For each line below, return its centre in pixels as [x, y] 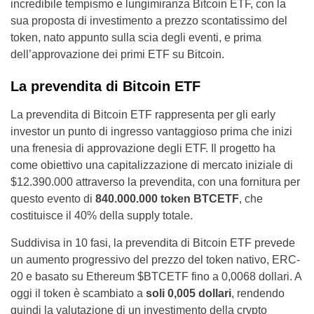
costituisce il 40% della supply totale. [102, 216]
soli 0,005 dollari [189, 294]
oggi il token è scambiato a [78, 294]
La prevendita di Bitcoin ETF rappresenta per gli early [143, 115]
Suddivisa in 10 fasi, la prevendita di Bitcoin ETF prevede [153, 243]
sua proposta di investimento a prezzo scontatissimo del [149, 21]
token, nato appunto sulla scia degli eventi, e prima [136, 38]
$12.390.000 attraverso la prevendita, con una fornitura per [155, 182]
